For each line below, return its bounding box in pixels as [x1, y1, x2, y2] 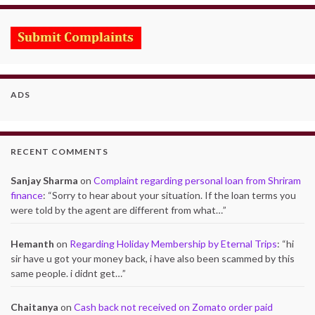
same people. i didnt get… [11, 266, 122, 279]
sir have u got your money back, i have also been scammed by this [11, 252, 295, 264]
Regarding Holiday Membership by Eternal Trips [70, 237, 277, 250]
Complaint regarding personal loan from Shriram [94, 174, 301, 186]
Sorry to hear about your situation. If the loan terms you [52, 189, 296, 201]
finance [11, 189, 43, 201]
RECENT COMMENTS [11, 146, 108, 157]
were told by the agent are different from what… [11, 204, 223, 216]
